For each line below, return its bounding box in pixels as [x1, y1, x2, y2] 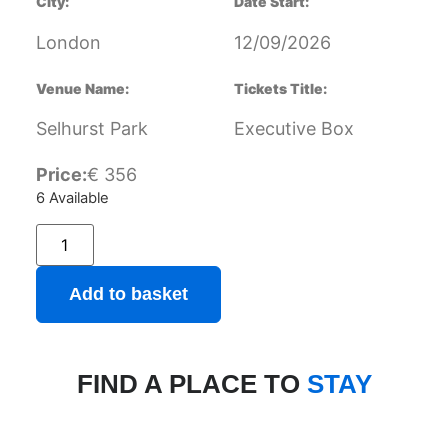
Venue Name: [35, 79, 129, 97]
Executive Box [234, 118, 354, 140]
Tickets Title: [234, 79, 327, 97]
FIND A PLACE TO [76, 368, 300, 399]
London [35, 31, 101, 53]
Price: [35, 164, 87, 186]
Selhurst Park [35, 118, 148, 140]
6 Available [35, 189, 109, 208]
